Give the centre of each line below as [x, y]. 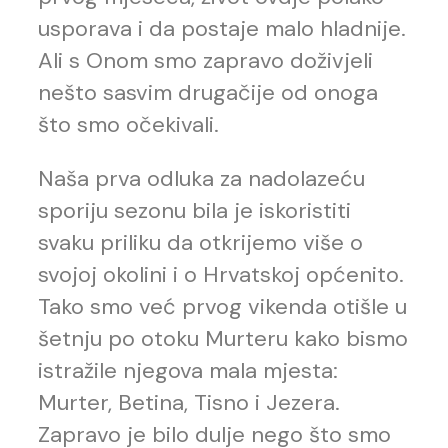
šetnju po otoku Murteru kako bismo [223, 339]
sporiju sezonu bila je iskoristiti [194, 211]
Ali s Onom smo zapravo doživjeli [205, 61]
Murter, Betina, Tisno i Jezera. [189, 403]
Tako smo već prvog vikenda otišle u [222, 307]
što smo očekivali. [128, 125]
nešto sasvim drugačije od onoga [208, 93]
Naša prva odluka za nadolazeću [201, 179]
